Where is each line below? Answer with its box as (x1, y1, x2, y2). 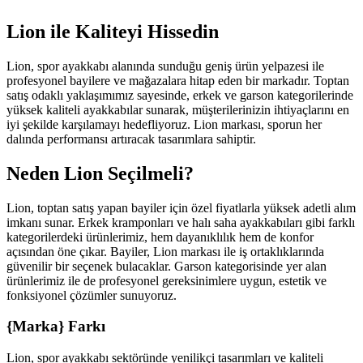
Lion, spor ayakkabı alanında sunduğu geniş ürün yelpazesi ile (6, 58, 324, 73)
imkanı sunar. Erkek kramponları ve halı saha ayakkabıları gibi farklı (6, 215, 355, 229)
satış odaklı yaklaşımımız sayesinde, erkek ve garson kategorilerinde (6, 88, 353, 102)
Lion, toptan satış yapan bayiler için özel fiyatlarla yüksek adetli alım (6, 200, 356, 215)
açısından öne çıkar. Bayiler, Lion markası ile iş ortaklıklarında (6, 244, 324, 258)
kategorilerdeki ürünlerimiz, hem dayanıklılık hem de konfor (6, 229, 314, 244)
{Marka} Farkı (6, 318, 105, 335)
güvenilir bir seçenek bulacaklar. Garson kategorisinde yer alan (6, 258, 327, 273)
